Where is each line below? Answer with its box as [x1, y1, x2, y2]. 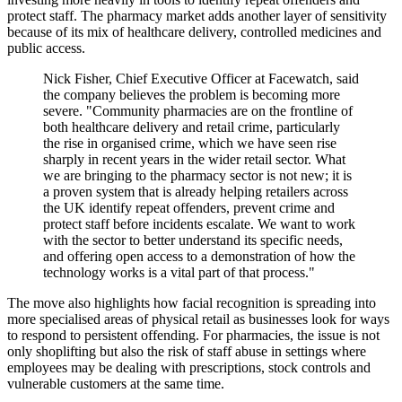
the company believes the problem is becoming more [43, 87, 340, 103]
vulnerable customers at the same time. [7, 376, 224, 392]
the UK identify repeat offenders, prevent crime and [43, 200, 335, 216]
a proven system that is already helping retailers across [43, 184, 348, 200]
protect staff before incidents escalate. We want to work [43, 216, 355, 232]
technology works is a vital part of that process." [43, 265, 315, 281]
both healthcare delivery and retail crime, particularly [43, 119, 340, 135]
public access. [7, 40, 85, 57]
